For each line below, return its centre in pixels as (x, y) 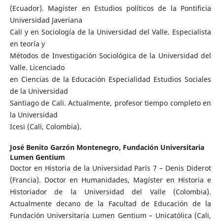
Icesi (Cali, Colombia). (45, 126)
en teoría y (27, 43)
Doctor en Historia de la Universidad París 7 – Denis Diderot (110, 168)
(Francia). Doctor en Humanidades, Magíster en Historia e (110, 180)
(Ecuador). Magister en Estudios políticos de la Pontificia (110, 8)
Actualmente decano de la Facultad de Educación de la (110, 203)
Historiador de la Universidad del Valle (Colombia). (110, 191)
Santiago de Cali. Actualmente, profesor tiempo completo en (110, 103)
